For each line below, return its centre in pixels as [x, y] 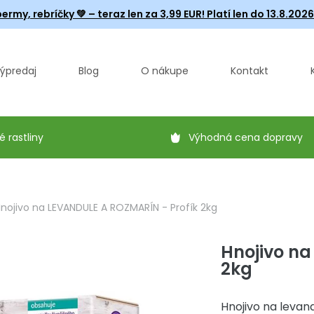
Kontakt [250, 71]
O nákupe [165, 71]
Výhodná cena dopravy [246, 137]
